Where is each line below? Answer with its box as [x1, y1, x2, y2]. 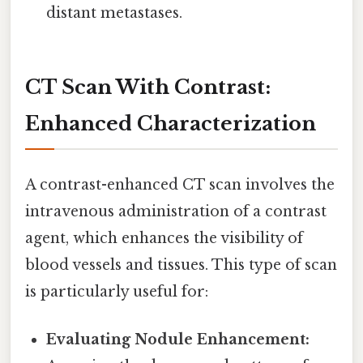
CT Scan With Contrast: [25, 75, 271, 100]
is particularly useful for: [25, 282, 208, 301]
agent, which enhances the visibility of [25, 228, 303, 247]
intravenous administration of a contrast [25, 202, 327, 220]
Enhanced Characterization [25, 112, 316, 136]
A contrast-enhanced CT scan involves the [25, 175, 335, 194]
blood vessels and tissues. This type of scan [25, 255, 337, 274]
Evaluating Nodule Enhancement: [46, 330, 310, 348]
